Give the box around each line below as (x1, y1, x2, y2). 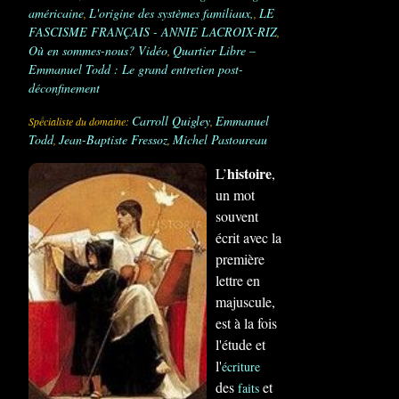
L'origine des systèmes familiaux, (89, 4, 254, 21)
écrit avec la (216, 228, 281, 247)
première (216, 249, 265, 268)
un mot (216, 185, 255, 204)
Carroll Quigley (132, 112, 210, 129)
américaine (28, 4, 84, 21)
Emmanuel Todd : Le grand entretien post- (28, 61, 243, 77)
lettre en (216, 271, 260, 289)
